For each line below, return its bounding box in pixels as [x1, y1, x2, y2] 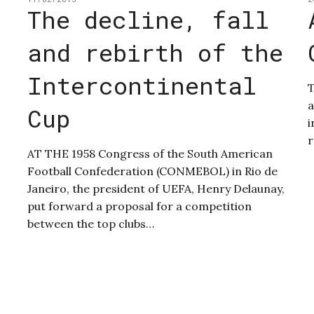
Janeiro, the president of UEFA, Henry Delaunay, [27, 182, 285, 196]
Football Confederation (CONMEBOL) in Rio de [27, 164, 278, 179]
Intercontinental [27, 69, 257, 102]
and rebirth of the [27, 36, 283, 69]
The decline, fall [27, 4, 269, 36]
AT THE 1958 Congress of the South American [27, 146, 273, 161]
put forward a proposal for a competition [27, 199, 252, 214]
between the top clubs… [27, 217, 154, 231]
